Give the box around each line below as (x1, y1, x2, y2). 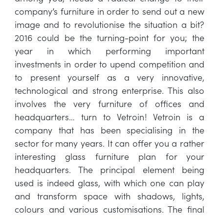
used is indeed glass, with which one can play (15, 176, 204, 189)
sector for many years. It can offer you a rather (15, 137, 204, 149)
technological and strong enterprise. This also (15, 84, 204, 96)
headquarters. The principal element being (15, 163, 204, 175)
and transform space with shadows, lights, (15, 190, 204, 202)
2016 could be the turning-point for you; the (15, 31, 204, 44)
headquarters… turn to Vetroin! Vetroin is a (15, 110, 204, 123)
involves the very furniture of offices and (15, 97, 204, 109)
